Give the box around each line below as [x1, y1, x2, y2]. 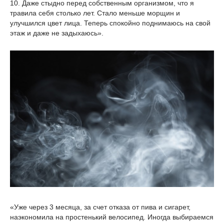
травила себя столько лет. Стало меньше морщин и [10, 9, 180, 17]
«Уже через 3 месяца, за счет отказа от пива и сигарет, [10, 202, 190, 211]
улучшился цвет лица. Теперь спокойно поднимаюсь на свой [10, 19, 210, 27]
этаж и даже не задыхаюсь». [10, 29, 103, 37]
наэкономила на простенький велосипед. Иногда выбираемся [10, 212, 213, 221]
